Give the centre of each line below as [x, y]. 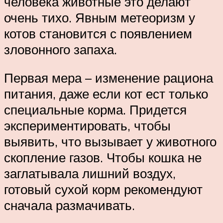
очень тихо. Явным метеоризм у [100, 17]
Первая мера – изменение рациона [109, 78]
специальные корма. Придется [95, 110]
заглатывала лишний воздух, [90, 173]
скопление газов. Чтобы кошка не [103, 158]
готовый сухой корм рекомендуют [103, 189]
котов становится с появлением [98, 33]
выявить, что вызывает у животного [110, 142]
